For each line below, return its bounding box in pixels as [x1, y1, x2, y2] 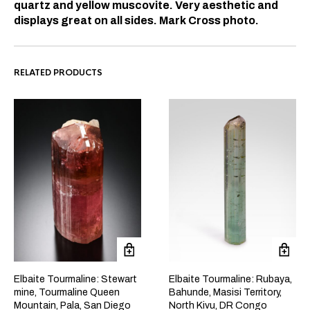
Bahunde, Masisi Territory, [169, 287, 282, 298]
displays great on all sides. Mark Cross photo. [14, 14, 261, 26]
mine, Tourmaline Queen [14, 287, 120, 298]
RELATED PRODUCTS [14, 66, 102, 78]
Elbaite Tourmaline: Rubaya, [169, 274, 292, 285]
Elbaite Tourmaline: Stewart [14, 274, 137, 285]
